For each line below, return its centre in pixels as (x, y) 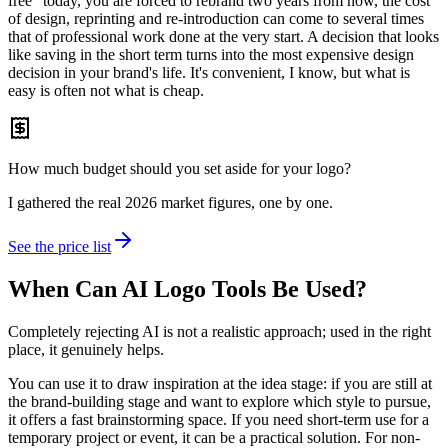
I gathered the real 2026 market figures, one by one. (170, 202)
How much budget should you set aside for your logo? (179, 168)
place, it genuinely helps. (86, 349)
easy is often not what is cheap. (106, 90)
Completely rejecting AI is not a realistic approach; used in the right (219, 331)
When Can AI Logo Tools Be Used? (187, 288)
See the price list (59, 246)
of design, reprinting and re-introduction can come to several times (216, 18)
